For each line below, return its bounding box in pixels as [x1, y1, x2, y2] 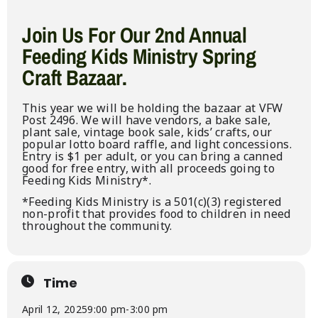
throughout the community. [22, 218, 172, 234]
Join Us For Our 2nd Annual [22, 21, 247, 50]
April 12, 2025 [22, 302, 88, 317]
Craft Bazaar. [22, 63, 127, 92]
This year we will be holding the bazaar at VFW [22, 100, 283, 116]
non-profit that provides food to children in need [22, 206, 291, 222]
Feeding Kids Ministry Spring [22, 42, 256, 71]
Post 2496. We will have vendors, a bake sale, [22, 112, 271, 128]
